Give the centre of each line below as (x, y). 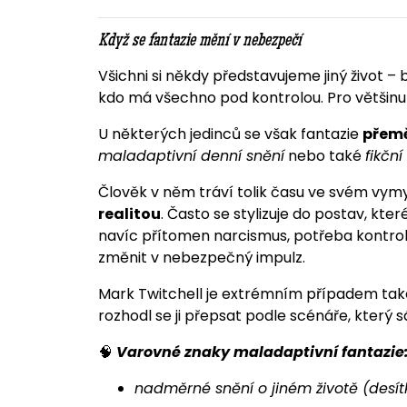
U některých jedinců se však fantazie (230, 134)
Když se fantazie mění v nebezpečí (199, 42)
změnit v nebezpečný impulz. (201, 258)
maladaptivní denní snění (191, 156)
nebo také (324, 156)
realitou (129, 214)
